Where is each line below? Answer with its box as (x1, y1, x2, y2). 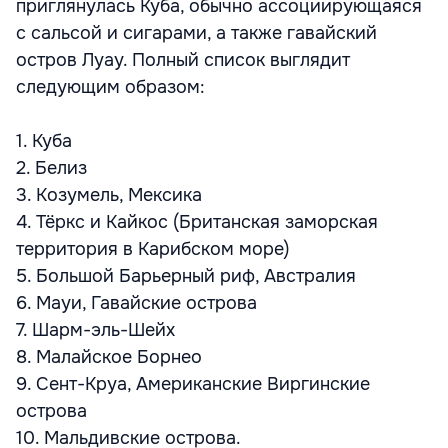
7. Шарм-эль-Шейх (16, 319, 175, 341)
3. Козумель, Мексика (16, 184, 202, 206)
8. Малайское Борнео (16, 346, 202, 368)
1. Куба (16, 130, 72, 152)
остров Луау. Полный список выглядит (16, 49, 350, 71)
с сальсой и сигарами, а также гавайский (16, 22, 377, 44)
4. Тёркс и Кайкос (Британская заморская (16, 211, 378, 233)
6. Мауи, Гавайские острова (16, 292, 257, 314)
